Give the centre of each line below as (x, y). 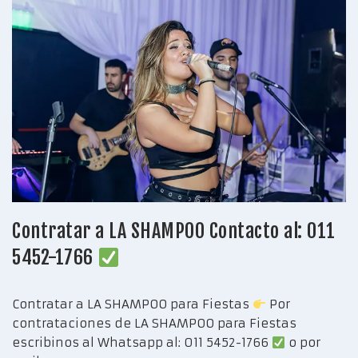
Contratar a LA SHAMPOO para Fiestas (132, 304)
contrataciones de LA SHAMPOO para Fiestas (154, 324)
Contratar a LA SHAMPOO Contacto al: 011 (174, 231)
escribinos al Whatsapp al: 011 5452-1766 (142, 343)
